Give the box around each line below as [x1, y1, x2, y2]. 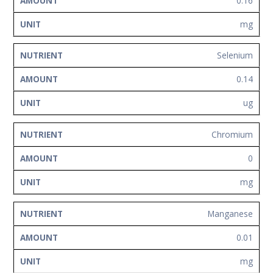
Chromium [211, 128, 253, 140]
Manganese [208, 207, 253, 219]
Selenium [217, 49, 253, 62]
